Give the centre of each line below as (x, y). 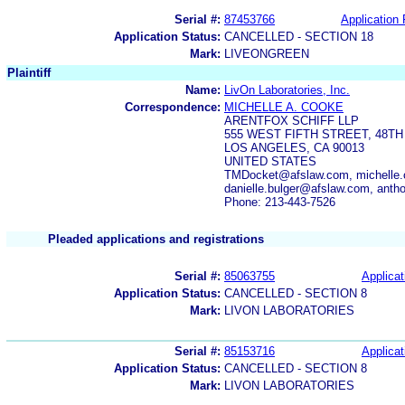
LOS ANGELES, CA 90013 (294, 147)
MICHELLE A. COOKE (284, 107)
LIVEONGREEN (267, 53)
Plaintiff (29, 72)
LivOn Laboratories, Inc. (287, 89)
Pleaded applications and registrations (156, 239)
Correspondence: (173, 107)
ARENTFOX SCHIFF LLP (292, 120)
